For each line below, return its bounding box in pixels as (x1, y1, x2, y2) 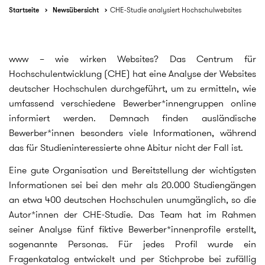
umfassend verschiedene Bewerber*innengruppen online (9, 96, 256, 110)
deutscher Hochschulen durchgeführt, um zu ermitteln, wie (9, 82, 256, 95)
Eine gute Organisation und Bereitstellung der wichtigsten (9, 163, 256, 177)
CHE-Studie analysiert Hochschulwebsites (110, 5, 241, 15)
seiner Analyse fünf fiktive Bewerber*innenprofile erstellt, (9, 222, 256, 236)
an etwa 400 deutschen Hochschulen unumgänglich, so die (9, 192, 256, 206)
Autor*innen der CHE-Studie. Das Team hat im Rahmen (9, 207, 256, 221)
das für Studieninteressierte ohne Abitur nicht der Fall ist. (9, 141, 243, 154)
